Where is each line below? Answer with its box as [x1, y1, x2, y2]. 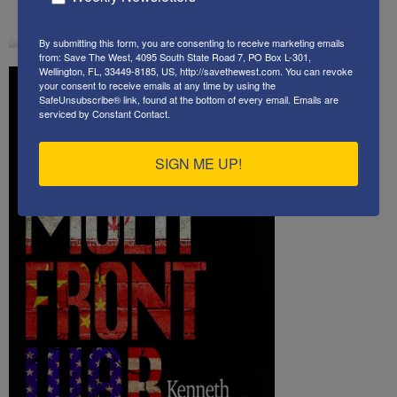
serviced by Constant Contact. [39, 105, 170, 121]
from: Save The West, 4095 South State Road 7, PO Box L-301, [39, 49, 311, 64]
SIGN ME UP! [155, 152, 242, 174]
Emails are [293, 91, 339, 106]
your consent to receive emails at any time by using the [39, 77, 276, 92]
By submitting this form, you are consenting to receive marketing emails [39, 35, 345, 50]
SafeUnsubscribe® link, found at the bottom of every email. [39, 91, 293, 106]
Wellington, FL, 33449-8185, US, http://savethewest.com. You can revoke [39, 63, 353, 78]
